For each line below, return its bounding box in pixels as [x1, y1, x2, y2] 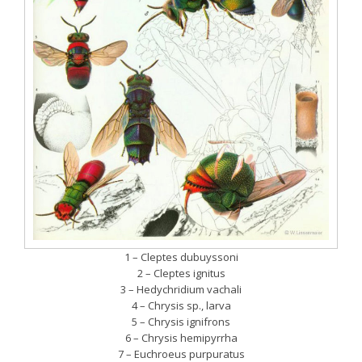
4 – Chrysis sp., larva [131, 297, 231, 313]
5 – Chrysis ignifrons [132, 314, 230, 329]
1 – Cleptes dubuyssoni [124, 249, 238, 264]
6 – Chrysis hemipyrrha [124, 330, 238, 345]
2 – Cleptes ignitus [137, 265, 225, 280]
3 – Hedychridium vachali [120, 281, 242, 297]
